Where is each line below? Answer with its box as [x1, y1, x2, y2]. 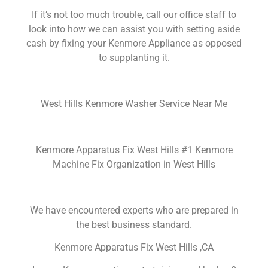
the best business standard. [76, 218, 192, 230]
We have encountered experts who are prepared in [29, 204, 239, 216]
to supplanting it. [98, 52, 170, 64]
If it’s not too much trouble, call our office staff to [32, 9, 236, 21]
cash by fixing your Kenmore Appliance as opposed [26, 38, 242, 50]
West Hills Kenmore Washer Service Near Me [41, 98, 227, 110]
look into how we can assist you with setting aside [28, 23, 240, 35]
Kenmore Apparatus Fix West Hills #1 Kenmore [35, 144, 233, 156]
